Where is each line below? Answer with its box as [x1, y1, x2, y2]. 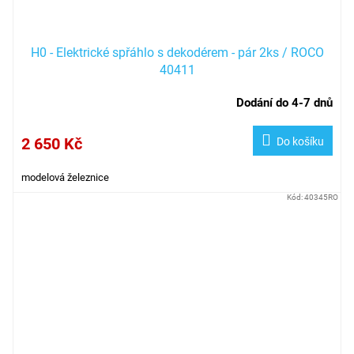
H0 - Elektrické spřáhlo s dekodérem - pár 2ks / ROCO [30, 45, 324, 61]
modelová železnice [21, 171, 109, 184]
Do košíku [277, 135, 324, 149]
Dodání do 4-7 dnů [236, 96, 333, 111]
